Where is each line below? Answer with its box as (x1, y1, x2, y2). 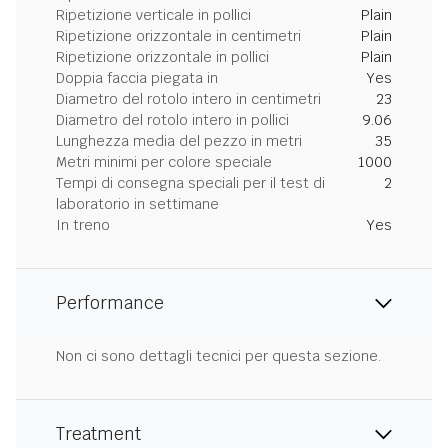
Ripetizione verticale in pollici (56, 6, 251, 24)
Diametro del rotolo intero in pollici (56, 111, 289, 129)
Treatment (56, 423, 141, 445)
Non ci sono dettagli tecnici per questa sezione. (56, 347, 381, 365)
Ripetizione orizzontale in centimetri (56, 27, 301, 45)
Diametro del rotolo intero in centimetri (56, 90, 321, 108)
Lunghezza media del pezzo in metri (56, 132, 302, 150)
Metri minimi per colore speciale (56, 153, 272, 171)
